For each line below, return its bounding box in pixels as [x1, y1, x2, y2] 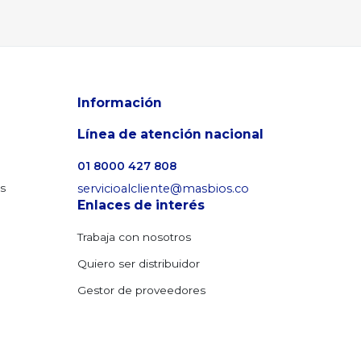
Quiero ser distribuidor [77, 256, 200, 270]
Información [77, 94, 162, 110]
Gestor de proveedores [77, 283, 205, 297]
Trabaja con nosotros [77, 230, 191, 243]
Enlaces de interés [77, 197, 205, 213]
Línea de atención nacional [77, 126, 263, 142]
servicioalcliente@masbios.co [77, 180, 249, 196]
